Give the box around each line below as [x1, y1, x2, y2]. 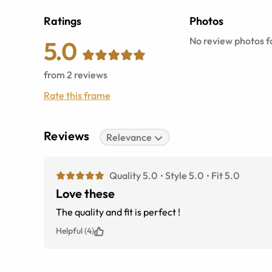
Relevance [106, 131, 152, 144]
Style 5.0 [165, 169, 203, 182]
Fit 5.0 [211, 169, 239, 182]
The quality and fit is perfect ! [56, 206, 180, 219]
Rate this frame [44, 89, 110, 102]
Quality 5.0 [109, 169, 157, 182]
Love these [56, 186, 115, 202]
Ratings [44, 14, 81, 29]
